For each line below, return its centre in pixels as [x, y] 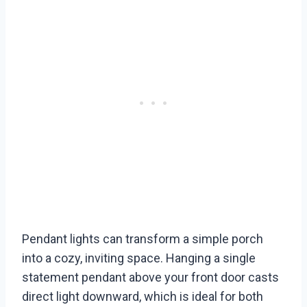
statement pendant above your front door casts [150, 278]
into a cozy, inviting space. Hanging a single [139, 258]
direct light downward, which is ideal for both [143, 297]
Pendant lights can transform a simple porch [143, 239]
